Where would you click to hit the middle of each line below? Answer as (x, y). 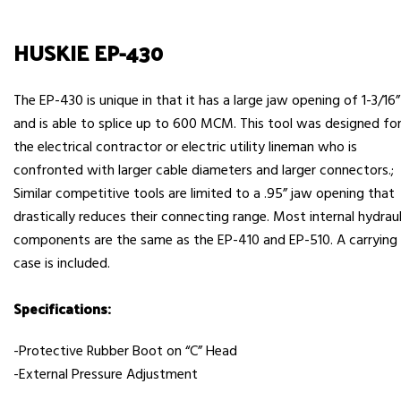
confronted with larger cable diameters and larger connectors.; (204, 171)
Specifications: (62, 308)
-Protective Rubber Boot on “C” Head (125, 351)
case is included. (62, 264)
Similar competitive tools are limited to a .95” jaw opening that (204, 195)
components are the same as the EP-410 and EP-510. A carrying (205, 241)
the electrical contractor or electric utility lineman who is (185, 148)
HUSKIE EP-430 (88, 52)
